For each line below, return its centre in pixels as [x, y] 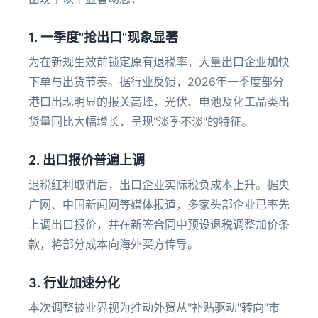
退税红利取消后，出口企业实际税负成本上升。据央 [159, 185]
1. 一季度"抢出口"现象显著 [103, 37]
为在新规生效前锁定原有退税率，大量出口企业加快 [159, 62]
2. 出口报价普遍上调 [87, 160]
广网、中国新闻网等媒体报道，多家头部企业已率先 [159, 204]
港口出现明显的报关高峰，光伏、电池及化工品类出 [159, 102]
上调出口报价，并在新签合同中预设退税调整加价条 [159, 224]
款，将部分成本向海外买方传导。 [114, 244]
